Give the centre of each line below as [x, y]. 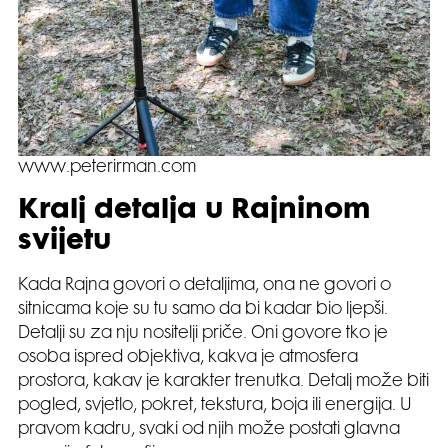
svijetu [64, 242]
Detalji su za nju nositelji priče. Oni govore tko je [203, 333]
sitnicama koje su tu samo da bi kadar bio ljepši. [203, 309]
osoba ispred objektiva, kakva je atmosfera [188, 357]
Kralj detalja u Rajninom [194, 211]
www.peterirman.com [107, 167]
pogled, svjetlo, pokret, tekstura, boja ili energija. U [215, 405]
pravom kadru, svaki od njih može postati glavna [209, 429]
